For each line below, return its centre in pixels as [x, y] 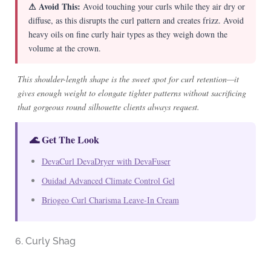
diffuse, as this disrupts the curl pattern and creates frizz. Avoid [136, 21]
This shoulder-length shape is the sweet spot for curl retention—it [128, 79]
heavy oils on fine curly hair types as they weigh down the [128, 34]
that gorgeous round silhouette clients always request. [108, 107]
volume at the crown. [64, 48]
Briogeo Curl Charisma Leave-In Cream [110, 200]
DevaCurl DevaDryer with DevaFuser [106, 162]
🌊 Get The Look [64, 140]
